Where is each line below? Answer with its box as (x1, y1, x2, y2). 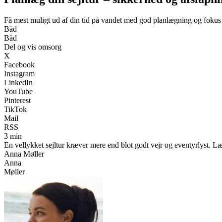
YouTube (4, 87, 33, 96)
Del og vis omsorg (4, 42, 61, 51)
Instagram (4, 69, 35, 78)
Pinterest (4, 96, 31, 105)
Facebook (4, 60, 35, 69)
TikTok (4, 105, 27, 113)
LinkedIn (4, 78, 33, 87)
